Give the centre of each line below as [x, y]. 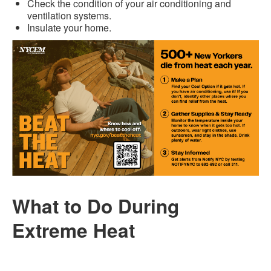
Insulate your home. [69, 28]
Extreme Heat [73, 230]
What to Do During [96, 206]
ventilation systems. [70, 16]
